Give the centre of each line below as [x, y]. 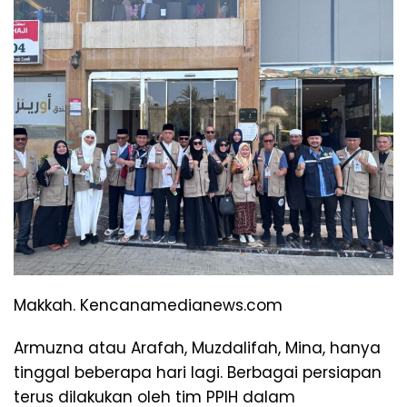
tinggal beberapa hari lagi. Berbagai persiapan [198, 372]
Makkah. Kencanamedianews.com [148, 305]
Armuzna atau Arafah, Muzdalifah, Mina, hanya [197, 347]
